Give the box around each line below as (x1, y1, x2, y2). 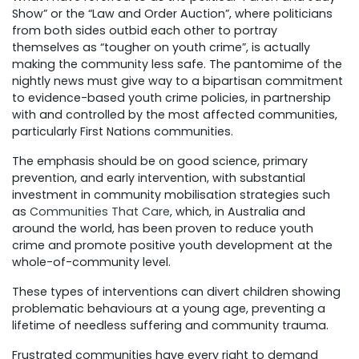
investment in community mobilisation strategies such (12, 187, 330, 204)
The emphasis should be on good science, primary (12, 153, 308, 170)
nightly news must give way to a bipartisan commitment (12, 73, 343, 90)
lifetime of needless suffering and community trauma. (12, 317, 329, 334)
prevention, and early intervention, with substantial (12, 170, 305, 187)
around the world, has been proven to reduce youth (12, 220, 313, 237)
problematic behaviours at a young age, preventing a (12, 301, 325, 317)
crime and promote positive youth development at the (12, 237, 333, 254)
